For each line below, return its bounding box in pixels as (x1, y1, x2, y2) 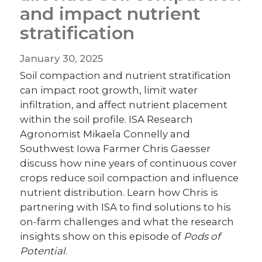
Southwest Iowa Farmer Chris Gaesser (20, 143, 211, 155)
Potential (20, 245, 66, 257)
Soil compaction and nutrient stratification (20, 70, 232, 82)
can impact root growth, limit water (20, 84, 198, 96)
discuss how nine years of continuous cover (20, 157, 237, 170)
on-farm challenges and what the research (20, 216, 235, 228)
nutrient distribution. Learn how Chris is (20, 187, 219, 199)
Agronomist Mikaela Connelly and (20, 128, 191, 140)
